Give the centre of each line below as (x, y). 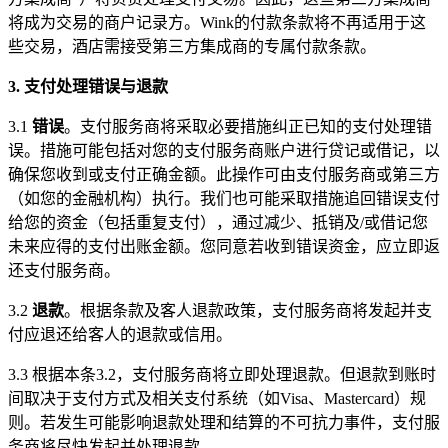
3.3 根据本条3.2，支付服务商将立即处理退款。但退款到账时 (222, 374)
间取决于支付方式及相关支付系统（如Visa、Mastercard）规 (217, 398)
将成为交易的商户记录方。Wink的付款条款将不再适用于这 (217, 22)
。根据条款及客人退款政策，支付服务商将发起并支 (248, 310)
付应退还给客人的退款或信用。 (120, 334)
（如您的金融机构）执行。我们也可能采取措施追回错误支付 (224, 198)
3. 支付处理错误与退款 (88, 86)
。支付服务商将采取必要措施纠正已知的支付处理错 (248, 126)
